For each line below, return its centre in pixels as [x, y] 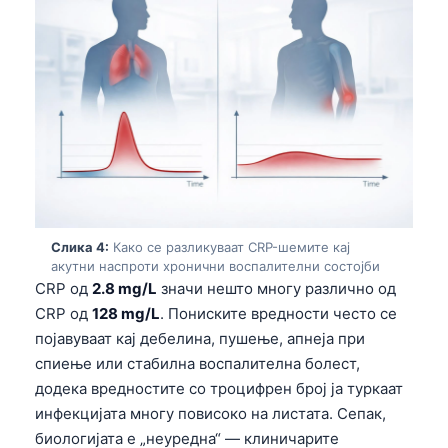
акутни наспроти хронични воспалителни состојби [215, 266]
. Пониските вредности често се [278, 314]
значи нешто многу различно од [276, 289]
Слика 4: [80, 247]
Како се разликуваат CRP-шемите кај [229, 247]
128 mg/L [126, 314]
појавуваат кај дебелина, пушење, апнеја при [200, 339]
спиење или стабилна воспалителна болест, [197, 364]
